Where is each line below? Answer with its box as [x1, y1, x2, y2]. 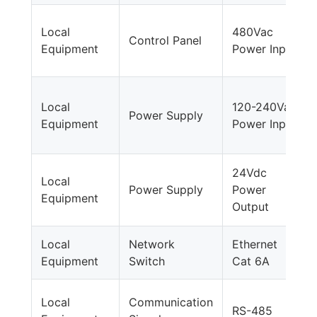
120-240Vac [232, 99, 297, 114]
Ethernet [232, 236, 278, 251]
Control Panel [129, 33, 202, 47]
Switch [129, 253, 166, 268]
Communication [129, 294, 214, 309]
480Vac [232, 24, 274, 39]
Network [129, 236, 175, 251]
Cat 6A [232, 253, 270, 268]
